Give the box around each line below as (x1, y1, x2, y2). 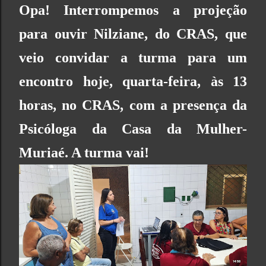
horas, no (19, 97, 83, 113)
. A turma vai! (65, 144, 149, 160)
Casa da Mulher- (122, 121, 247, 137)
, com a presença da (120, 97, 248, 113)
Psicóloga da (19, 121, 122, 137)
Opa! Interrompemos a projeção (19, 2, 247, 18)
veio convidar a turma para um (19, 49, 247, 65)
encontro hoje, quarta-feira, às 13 (19, 73, 247, 89)
